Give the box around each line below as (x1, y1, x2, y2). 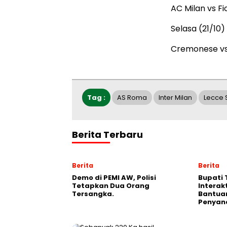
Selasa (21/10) (171, 23, 225, 34)
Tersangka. (72, 189, 114, 199)
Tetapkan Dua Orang (72, 181, 149, 191)
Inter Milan (159, 93, 192, 102)
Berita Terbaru (72, 128, 143, 141)
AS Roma (117, 93, 147, 102)
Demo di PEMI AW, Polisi (72, 173, 156, 182)
